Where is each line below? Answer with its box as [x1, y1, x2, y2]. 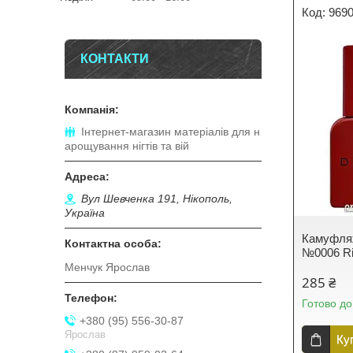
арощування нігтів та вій [65, 139, 189, 152]
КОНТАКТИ [80, 52, 149, 65]
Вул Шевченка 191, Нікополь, [81, 192, 232, 205]
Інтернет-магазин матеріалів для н [81, 125, 260, 138]
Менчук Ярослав [65, 261, 150, 274]
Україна [65, 206, 105, 219]
